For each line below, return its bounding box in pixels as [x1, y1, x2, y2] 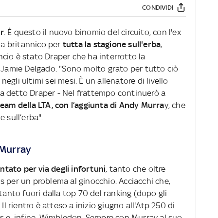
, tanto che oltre [106, 164, 166, 174]
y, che [164, 100, 185, 110]
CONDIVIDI [142, 3, 173, 11]
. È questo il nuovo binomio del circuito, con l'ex [3, 27, 181, 37]
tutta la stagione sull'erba [60, 39, 161, 50]
